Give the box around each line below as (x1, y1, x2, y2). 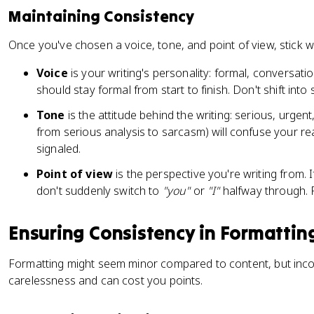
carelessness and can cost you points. (8, 273, 203, 288)
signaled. (36, 141, 81, 156)
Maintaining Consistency (8, 6, 194, 26)
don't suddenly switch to (36, 183, 163, 198)
